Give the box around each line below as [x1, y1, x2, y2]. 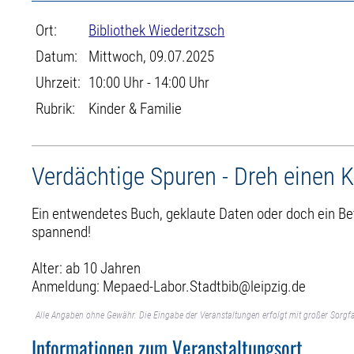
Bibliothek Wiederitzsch [88, 21, 225, 40]
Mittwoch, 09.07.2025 [88, 47, 215, 66]
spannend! [32, 222, 92, 241]
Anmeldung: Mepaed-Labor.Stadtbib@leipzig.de [32, 277, 307, 296]
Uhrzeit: [36, 73, 81, 92]
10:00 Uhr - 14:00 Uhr [88, 73, 210, 92]
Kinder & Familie [88, 100, 183, 118]
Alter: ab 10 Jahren [32, 258, 141, 277]
